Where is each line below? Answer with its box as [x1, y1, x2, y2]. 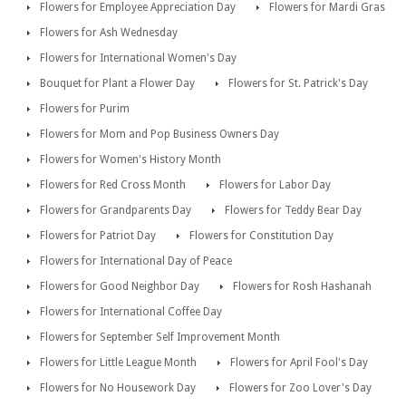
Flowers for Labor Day [219, 179, 331, 192]
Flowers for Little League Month [40, 356, 197, 370]
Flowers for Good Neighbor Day [40, 280, 199, 294]
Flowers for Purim [40, 102, 130, 116]
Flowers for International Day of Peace [40, 255, 232, 268]
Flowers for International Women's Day [40, 52, 237, 65]
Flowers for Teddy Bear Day [225, 204, 362, 217]
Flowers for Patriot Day [40, 229, 156, 243]
